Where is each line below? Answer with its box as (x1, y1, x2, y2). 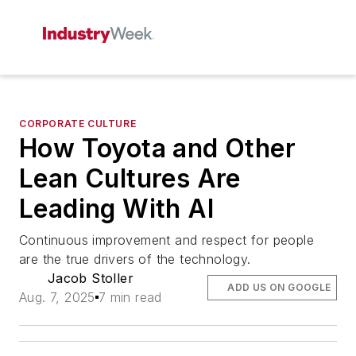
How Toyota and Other (19, 133, 296, 164)
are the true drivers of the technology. (19, 251, 251, 267)
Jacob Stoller (47, 270, 133, 286)
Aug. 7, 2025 (19, 289, 95, 305)
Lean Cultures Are (19, 163, 241, 194)
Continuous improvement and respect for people (19, 232, 314, 248)
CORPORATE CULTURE (19, 118, 137, 130)
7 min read (98, 289, 162, 305)
